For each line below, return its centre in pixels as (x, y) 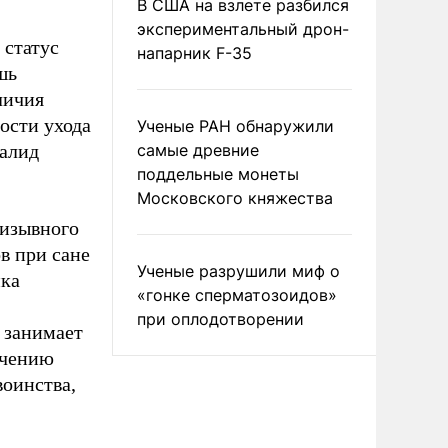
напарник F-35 (194, 53)
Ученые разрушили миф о (238, 271)
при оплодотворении (220, 319)
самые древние (198, 150)
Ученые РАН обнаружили (235, 126)
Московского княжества (235, 198)
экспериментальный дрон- (243, 29)
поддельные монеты (218, 174)
